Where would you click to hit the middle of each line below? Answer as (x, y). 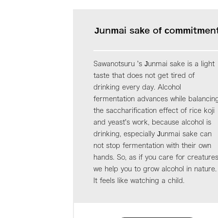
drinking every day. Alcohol (137, 87)
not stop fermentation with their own (153, 145)
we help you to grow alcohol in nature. (155, 169)
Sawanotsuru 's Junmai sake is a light (154, 64)
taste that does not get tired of (144, 75)
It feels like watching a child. (139, 180)
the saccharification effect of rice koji (154, 110)
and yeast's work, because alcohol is (153, 122)
